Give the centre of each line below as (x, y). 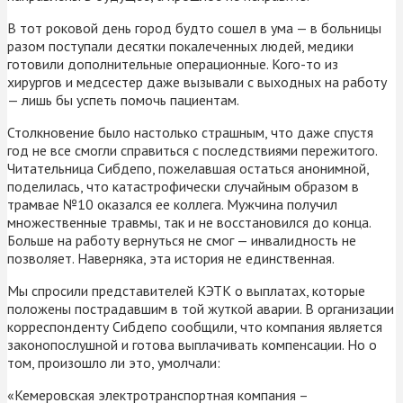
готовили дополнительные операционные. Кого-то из (173, 63)
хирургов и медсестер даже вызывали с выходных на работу (197, 81)
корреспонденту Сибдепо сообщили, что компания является (195, 326)
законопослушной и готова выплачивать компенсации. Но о (192, 344)
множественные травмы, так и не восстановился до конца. (189, 222)
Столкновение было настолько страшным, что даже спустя (190, 132)
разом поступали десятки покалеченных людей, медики (180, 45)
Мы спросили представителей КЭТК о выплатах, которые (186, 290)
